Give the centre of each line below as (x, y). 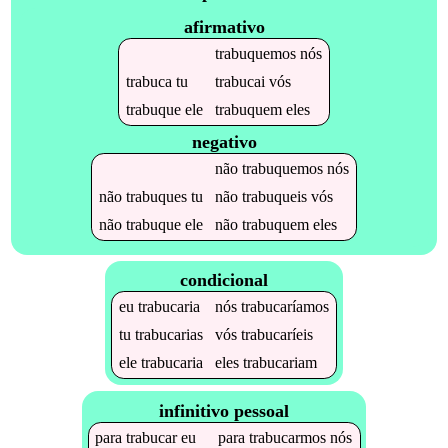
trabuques (156, 196)
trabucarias (168, 335)
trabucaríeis (276, 335)
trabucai (239, 82)
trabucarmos (288, 437)
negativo (224, 141)
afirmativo (224, 27)
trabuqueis (274, 196)
